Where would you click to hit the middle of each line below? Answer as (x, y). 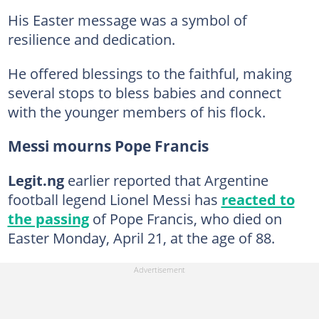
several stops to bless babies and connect (144, 92)
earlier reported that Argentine (166, 180)
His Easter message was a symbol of (127, 20)
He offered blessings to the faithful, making (150, 73)
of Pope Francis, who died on (185, 218)
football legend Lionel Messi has (114, 199)
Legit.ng (36, 180)
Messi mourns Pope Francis (108, 146)
